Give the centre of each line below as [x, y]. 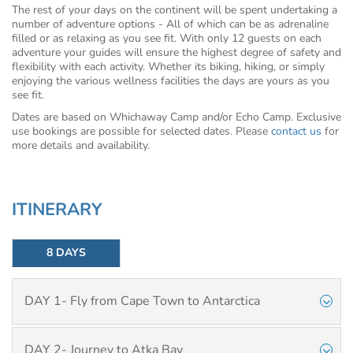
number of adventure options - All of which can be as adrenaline [170, 24]
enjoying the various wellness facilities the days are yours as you [171, 81]
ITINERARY [57, 210]
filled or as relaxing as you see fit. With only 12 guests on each [167, 38]
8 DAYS [67, 253]
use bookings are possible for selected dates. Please [141, 131]
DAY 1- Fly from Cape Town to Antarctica [142, 301]
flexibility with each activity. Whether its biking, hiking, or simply [168, 67]
